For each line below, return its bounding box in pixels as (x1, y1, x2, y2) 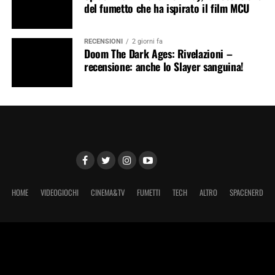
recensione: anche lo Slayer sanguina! (83, 58, 244, 74)
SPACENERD (229, 186, 263, 198)
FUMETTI (136, 186, 160, 198)
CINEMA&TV (90, 186, 125, 198)
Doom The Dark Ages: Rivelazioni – (83, 45, 233, 61)
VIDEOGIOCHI (40, 186, 79, 198)
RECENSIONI (83, 37, 123, 45)
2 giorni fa (131, 37, 163, 45)
